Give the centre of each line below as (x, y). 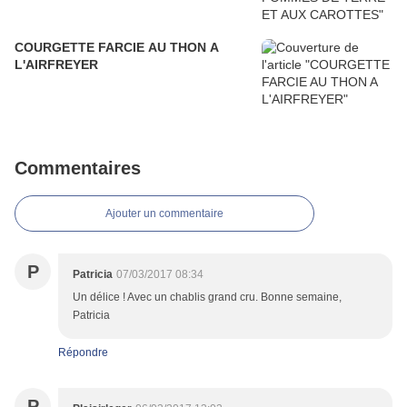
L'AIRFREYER (56, 65)
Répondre (83, 353)
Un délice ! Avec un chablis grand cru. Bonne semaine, (207, 298)
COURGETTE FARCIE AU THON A (117, 48)
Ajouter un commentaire (164, 214)
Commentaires (78, 169)
